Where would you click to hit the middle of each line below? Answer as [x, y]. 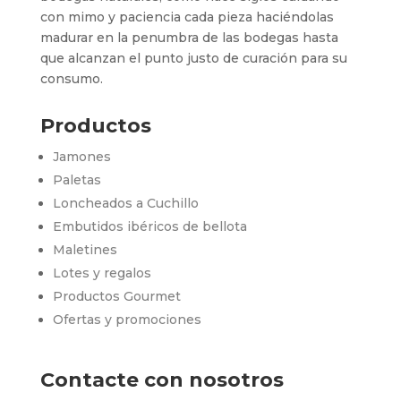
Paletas [77, 179]
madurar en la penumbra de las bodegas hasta [189, 37]
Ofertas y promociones [127, 319]
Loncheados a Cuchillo [125, 203]
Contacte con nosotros [162, 380]
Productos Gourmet [116, 296]
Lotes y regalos [102, 273]
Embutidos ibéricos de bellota [149, 226]
